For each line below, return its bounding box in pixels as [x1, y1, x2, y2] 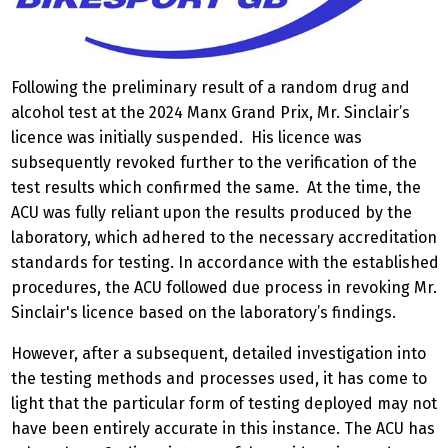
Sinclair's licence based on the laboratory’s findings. [11, 302, 396, 322]
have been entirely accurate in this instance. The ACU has [11, 418, 435, 438]
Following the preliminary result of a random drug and [11, 77, 410, 97]
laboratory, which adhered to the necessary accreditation [11, 227, 437, 247]
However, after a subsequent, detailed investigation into [11, 343, 426, 363]
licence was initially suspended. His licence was [11, 127, 362, 147]
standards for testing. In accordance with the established [11, 252, 439, 272]
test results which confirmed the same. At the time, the [11, 177, 421, 197]
